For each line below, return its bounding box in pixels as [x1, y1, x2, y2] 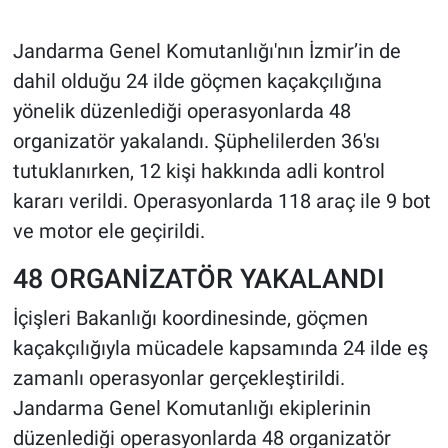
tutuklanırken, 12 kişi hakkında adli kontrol [12, 159, 385, 184]
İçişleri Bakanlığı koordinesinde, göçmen [12, 305, 368, 330]
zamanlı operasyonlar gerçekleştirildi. [12, 365, 345, 390]
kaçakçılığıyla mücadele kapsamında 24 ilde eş [12, 335, 428, 360]
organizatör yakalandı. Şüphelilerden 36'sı [12, 129, 380, 154]
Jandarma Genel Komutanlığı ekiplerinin [12, 395, 371, 420]
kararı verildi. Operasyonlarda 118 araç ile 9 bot [12, 189, 431, 214]
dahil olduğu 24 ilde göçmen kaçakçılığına [12, 69, 382, 94]
